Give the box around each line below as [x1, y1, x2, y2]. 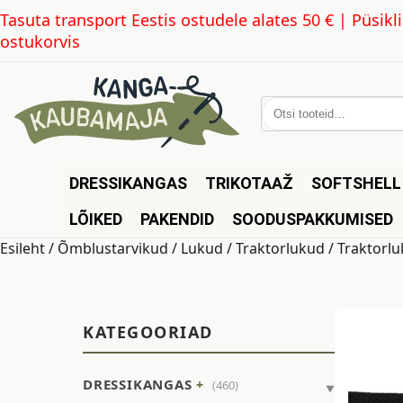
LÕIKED [69, 209, 123, 228]
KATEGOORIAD [83, 321, 213, 344]
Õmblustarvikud [58, 237, 168, 258]
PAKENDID [140, 209, 215, 228]
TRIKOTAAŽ [205, 173, 294, 193]
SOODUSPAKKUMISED [232, 209, 394, 228]
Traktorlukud [236, 237, 325, 258]
